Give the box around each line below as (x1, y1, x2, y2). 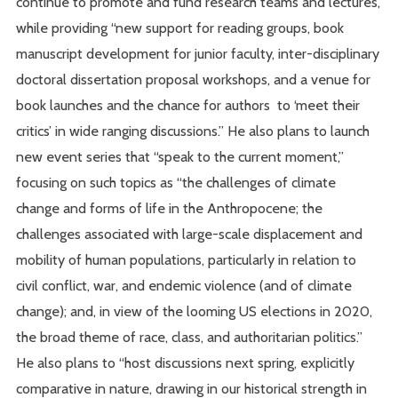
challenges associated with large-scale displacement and (16, 225, 363, 243)
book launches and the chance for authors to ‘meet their (16, 96, 361, 115)
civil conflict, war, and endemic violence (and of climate (16, 276, 353, 295)
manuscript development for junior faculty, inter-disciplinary (16, 44, 380, 63)
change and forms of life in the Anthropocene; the (16, 199, 323, 218)
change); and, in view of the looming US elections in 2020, (16, 302, 373, 321)
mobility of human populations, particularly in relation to (16, 251, 357, 269)
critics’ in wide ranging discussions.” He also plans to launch (16, 122, 370, 140)
